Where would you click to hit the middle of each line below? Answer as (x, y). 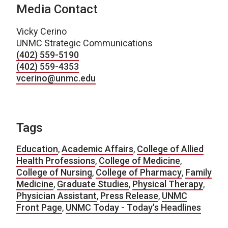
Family (198, 172)
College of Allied (170, 149)
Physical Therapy (168, 184)
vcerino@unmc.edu (56, 78)
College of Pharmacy (139, 172)
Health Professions (56, 161)
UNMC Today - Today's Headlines (133, 207)
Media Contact (57, 9)
